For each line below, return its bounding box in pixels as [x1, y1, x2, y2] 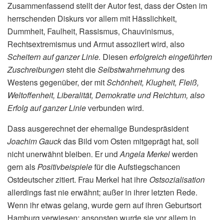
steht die [66, 64, 98, 76]
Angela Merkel [120, 148, 172, 160]
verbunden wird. [88, 102, 144, 114]
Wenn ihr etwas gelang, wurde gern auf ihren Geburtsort [7, 199, 201, 211]
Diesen [103, 51, 130, 63]
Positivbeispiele [37, 161, 94, 173]
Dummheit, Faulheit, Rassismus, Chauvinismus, [7, 26, 174, 37]
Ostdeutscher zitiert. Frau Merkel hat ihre [7, 174, 149, 186]
